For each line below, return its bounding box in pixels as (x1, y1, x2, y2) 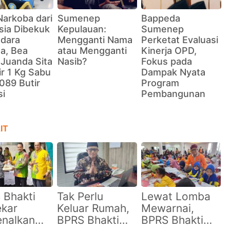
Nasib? (57, 56, 87, 67)
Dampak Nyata (141, 67, 206, 78)
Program (141, 78, 180, 89)
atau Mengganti (57, 45, 127, 56)
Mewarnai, (141, 201, 194, 215)
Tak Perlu (57, 189, 104, 203)
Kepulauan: (57, 24, 106, 35)
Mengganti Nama (57, 34, 132, 46)
